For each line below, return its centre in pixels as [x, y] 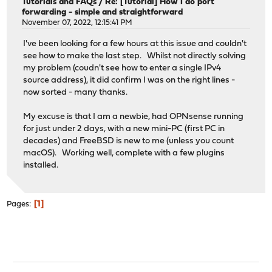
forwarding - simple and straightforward [103, 13]
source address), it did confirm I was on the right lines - [129, 80]
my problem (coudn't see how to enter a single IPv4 [122, 68]
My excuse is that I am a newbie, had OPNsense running [134, 117]
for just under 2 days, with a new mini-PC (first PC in [124, 129]
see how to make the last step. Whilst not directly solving [135, 56]
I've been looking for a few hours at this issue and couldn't [135, 44]
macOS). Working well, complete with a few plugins [124, 153]
